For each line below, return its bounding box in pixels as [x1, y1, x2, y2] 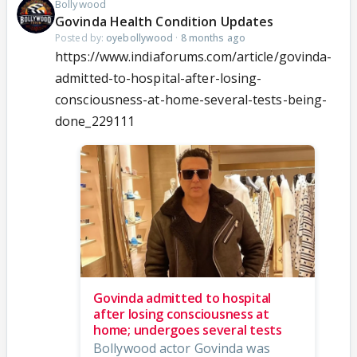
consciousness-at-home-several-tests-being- [55, 91, 328, 109]
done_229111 [55, 112, 135, 131]
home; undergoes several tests [93, 320, 282, 339]
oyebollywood [106, 31, 174, 45]
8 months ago [180, 31, 245, 45]
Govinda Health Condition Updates [55, 13, 274, 31]
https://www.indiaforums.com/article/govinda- [55, 48, 332, 66]
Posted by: [55, 31, 107, 45]
